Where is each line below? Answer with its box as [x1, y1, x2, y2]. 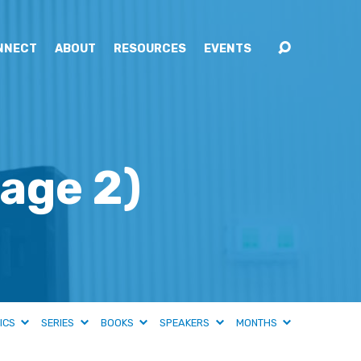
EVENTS [204, 42, 251, 56]
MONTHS [235, 317, 280, 329]
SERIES [41, 317, 77, 329]
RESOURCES [114, 42, 186, 56]
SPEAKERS [160, 317, 213, 329]
